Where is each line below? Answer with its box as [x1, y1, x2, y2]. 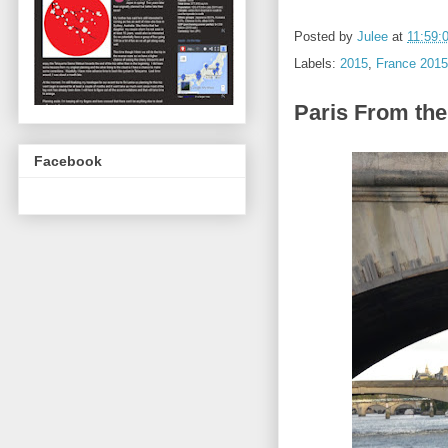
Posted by [294, 28, 357, 44]
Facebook [34, 152, 102, 169]
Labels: [294, 55, 340, 71]
